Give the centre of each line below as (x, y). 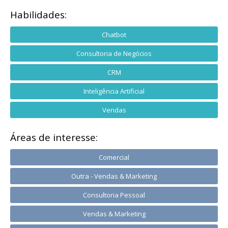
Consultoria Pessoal (114, 195)
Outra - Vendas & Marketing (114, 176)
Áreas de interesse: (54, 137)
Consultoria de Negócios (114, 53)
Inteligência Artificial (114, 91)
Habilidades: (38, 15)
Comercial (114, 157)
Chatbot (114, 35)
